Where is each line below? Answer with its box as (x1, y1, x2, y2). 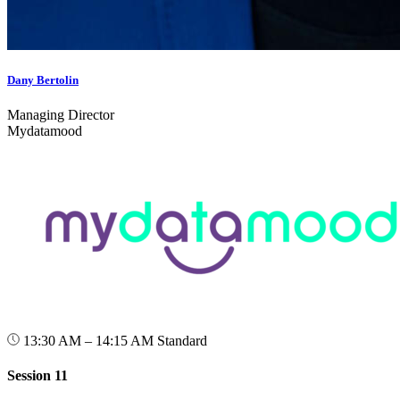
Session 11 (7, 368, 68, 384)
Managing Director (7, 107, 114, 123)
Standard (157, 333, 207, 349)
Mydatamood (7, 123, 82, 139)
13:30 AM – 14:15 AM (20, 333, 157, 349)
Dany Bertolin (7, 72, 79, 87)
